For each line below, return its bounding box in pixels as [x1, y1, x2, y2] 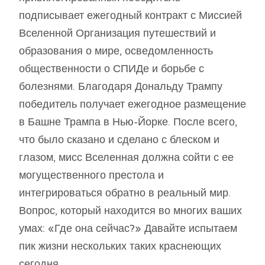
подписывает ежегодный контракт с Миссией [19, 9, 242, 22]
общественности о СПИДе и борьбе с [19, 62, 204, 76]
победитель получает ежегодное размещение [19, 98, 246, 111]
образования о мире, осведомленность [19, 44, 213, 58]
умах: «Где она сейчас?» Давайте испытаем [19, 222, 237, 235]
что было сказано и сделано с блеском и [19, 133, 219, 147]
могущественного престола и [19, 169, 164, 182]
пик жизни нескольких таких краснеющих [19, 240, 221, 253]
